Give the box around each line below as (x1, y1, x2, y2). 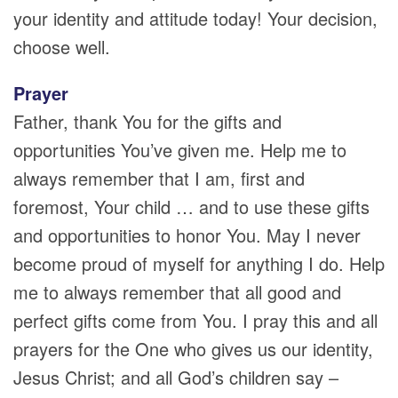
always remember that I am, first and (13, 165, 305, 191)
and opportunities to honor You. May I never (13, 222, 361, 248)
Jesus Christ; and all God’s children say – (13, 364, 338, 390)
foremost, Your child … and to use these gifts (13, 194, 370, 219)
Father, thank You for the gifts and (13, 108, 282, 134)
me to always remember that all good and (13, 279, 341, 305)
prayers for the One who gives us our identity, (13, 336, 373, 362)
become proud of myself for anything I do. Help (13, 251, 385, 276)
